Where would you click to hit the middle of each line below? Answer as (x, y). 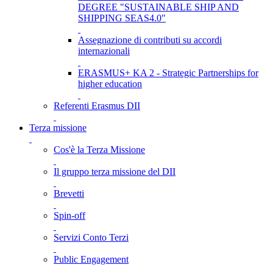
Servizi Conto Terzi (91, 237)
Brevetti (69, 193)
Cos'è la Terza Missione (99, 150)
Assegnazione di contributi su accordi (150, 40)
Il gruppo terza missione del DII (115, 172)
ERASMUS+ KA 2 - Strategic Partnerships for (168, 73)
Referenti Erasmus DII (97, 106)
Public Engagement (91, 259)
